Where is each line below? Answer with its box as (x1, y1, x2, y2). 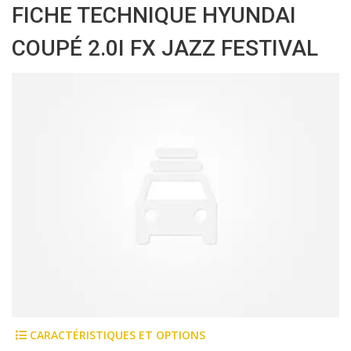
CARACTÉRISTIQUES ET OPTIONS (27, 327, 205, 343)
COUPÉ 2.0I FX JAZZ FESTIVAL (12, 35, 318, 61)
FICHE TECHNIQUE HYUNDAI (12, 2, 296, 28)
